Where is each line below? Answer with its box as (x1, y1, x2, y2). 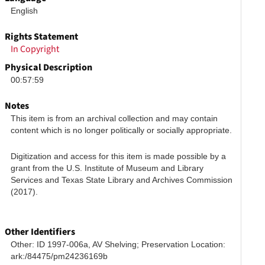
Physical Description (5, 61, 93, 74)
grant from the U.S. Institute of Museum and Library (11, 163, 204, 173)
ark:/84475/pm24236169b (11, 251, 108, 261)
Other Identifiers (5, 225, 76, 238)
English (11, 6, 38, 15)
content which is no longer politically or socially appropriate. (11, 125, 232, 135)
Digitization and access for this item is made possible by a (11, 151, 227, 161)
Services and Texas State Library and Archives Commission (11, 175, 233, 185)
